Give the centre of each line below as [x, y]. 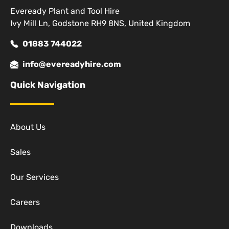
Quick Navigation [48, 85]
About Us [28, 127]
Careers [25, 202]
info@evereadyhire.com [72, 64]
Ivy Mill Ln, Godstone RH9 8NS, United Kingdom [100, 24]
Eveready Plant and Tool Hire [65, 11]
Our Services [35, 177]
